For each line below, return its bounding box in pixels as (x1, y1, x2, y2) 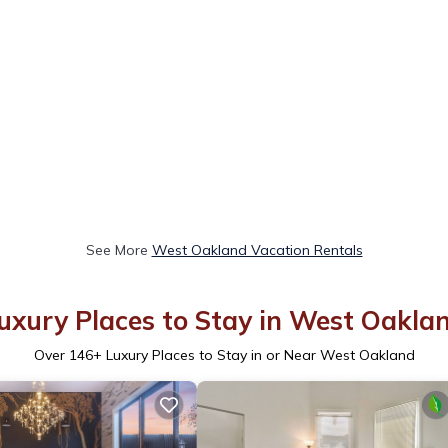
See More (85, 240, 152, 259)
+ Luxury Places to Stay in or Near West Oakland (92, 345, 415, 364)
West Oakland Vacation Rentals (151, 240, 363, 259)
